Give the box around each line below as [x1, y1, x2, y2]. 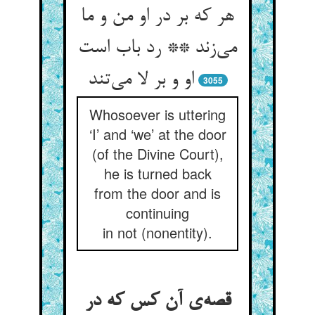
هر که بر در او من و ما [81, 6, 234, 28]
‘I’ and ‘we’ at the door [89, 124, 226, 144]
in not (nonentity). [103, 222, 212, 243]
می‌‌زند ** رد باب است [78, 37, 237, 60]
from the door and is [94, 183, 221, 203]
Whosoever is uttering [89, 104, 226, 124]
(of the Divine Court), [91, 143, 224, 164]
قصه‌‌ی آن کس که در [84, 290, 231, 313]
